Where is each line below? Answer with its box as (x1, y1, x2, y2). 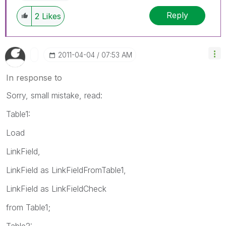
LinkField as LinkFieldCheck (6, 183, 106, 194)
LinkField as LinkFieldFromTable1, (6, 164, 126, 175)
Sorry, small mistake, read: (6, 90, 102, 100)
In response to (6, 72, 62, 83)
